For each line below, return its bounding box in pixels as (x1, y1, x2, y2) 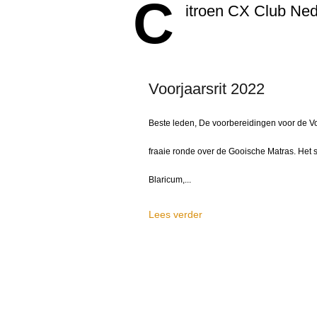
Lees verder (149, 209, 202, 220)
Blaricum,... (149, 175, 191, 185)
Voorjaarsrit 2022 (149, 80, 265, 98)
